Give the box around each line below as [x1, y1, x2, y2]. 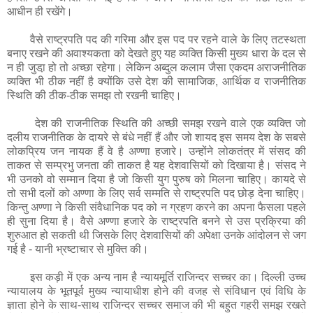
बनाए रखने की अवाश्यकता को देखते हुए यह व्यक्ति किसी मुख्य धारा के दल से [7, 48, 306, 59]
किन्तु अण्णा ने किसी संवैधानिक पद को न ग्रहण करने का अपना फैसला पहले [7, 201, 306, 213]
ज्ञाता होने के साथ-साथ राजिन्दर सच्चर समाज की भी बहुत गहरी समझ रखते [7, 299, 306, 311]
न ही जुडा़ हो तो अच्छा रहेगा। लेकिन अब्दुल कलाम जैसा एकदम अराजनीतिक [7, 61, 306, 73]
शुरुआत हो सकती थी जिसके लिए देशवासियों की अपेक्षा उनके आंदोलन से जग [7, 229, 306, 241]
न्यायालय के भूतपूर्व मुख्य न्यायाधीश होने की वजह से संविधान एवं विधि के [7, 285, 306, 297]
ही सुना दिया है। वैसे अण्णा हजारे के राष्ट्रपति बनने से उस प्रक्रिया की [7, 215, 306, 227]
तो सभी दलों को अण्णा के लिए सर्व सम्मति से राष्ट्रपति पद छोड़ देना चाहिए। [7, 187, 306, 199]
